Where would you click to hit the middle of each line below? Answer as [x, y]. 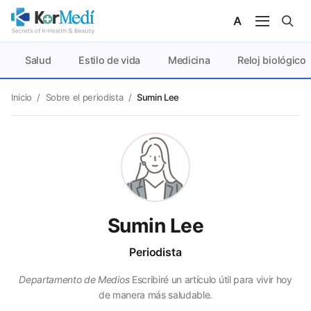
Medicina [189, 60]
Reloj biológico [272, 60]
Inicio [22, 97]
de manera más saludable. [155, 295]
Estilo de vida [109, 60]
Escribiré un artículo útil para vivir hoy [211, 279]
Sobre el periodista [84, 97]
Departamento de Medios [74, 279]
